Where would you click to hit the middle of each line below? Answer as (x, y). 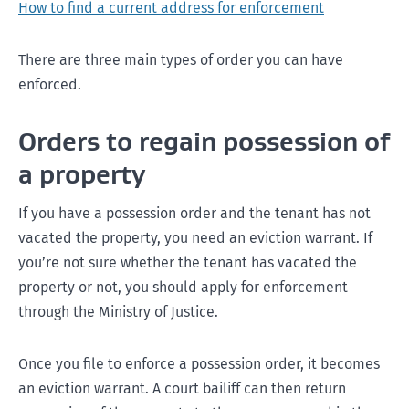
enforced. (50, 84)
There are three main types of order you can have (181, 60)
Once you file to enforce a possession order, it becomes (199, 364)
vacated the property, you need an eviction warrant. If (195, 238)
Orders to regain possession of (204, 142)
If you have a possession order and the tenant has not (194, 213)
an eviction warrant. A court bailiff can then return (182, 388)
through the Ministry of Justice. (118, 312)
